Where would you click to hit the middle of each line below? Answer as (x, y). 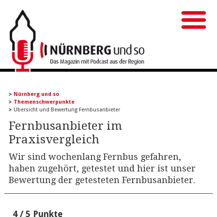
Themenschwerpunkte (44, 102)
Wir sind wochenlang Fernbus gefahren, (95, 157)
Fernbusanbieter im (65, 126)
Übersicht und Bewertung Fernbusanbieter (67, 110)
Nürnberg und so (36, 94)
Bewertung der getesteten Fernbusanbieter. (102, 180)
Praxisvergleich (54, 139)
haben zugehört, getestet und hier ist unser (102, 168)
